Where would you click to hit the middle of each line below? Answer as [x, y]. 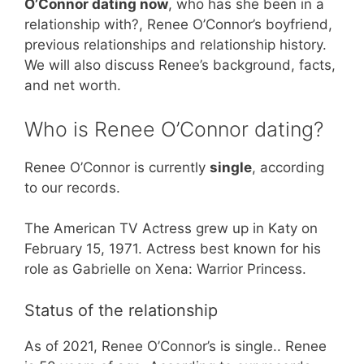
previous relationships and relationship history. [175, 45]
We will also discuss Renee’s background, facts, [180, 65]
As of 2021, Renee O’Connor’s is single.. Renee [175, 346]
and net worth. [73, 85]
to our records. [72, 187]
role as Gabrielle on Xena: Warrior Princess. [165, 269]
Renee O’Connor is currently [117, 167]
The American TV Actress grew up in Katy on [171, 228]
